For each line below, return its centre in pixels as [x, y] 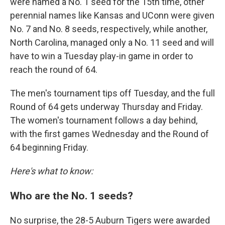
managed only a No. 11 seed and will [142, 42]
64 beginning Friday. [49, 147]
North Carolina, [39, 42]
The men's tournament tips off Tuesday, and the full [113, 93]
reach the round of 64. [55, 70]
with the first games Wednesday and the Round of [109, 134]
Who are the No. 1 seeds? [73, 196]
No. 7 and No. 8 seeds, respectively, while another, [109, 29]
